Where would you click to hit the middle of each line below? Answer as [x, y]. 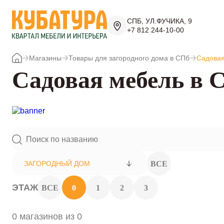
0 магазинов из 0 [47, 216]
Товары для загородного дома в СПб [129, 58]
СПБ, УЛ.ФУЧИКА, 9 [159, 21]
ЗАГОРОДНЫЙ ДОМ [57, 163]
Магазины [45, 58]
